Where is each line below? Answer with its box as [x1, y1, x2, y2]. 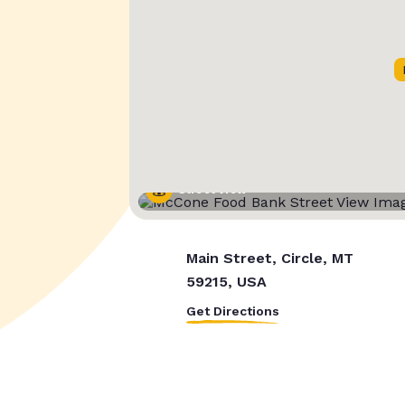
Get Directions [185, 304, 279, 319]
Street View [177, 184, 247, 197]
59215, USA [185, 273, 267, 291]
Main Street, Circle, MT [185, 250, 353, 268]
